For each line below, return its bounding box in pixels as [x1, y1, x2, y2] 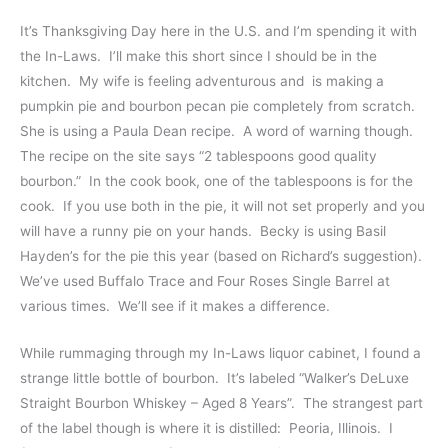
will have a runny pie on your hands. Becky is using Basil [20, 223, 386, 240]
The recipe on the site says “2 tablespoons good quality [20, 148, 377, 165]
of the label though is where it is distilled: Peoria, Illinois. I [20, 420, 393, 437]
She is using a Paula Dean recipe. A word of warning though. [20, 123, 417, 140]
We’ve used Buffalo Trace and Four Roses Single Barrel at [20, 273, 390, 290]
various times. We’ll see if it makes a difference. [20, 298, 330, 315]
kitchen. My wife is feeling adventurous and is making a [20, 73, 384, 90]
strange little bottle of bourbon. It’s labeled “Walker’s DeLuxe [20, 370, 409, 387]
